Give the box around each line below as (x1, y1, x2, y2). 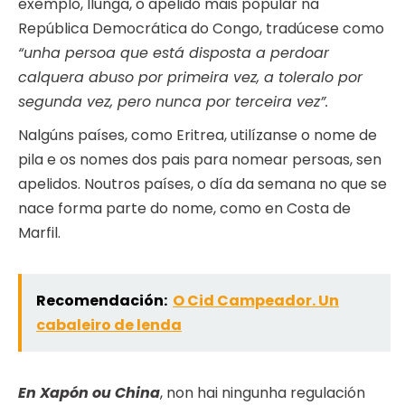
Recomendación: (36, 290, 167, 312)
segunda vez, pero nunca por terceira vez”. (18, 91, 328, 113)
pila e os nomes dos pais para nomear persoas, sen (18, 149, 381, 171)
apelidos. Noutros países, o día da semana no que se (18, 174, 387, 195)
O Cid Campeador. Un (173, 290, 339, 312)
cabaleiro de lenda (36, 315, 182, 336)
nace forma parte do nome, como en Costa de (18, 198, 351, 220)
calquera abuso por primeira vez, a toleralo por (18, 67, 363, 89)
